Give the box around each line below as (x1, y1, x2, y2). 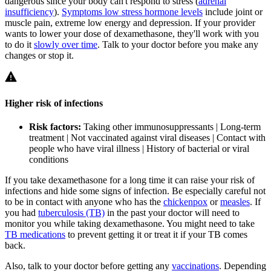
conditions (29, 154, 68, 165)
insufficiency (5, 6, 54, 17)
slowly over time (34, 39, 97, 50)
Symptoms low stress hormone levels (62, 6, 203, 17)
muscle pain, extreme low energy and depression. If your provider (5, 17, 255, 28)
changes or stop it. (5, 50, 74, 60)
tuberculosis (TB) (38, 207, 105, 218)
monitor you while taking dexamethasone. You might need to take (5, 218, 255, 229)
